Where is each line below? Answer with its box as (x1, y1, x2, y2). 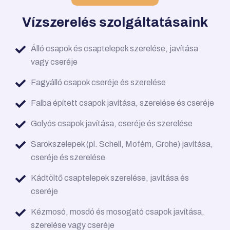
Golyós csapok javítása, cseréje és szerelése (31, 119, 193, 128)
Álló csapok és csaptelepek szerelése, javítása (31, 44, 198, 53)
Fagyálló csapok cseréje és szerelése (31, 78, 166, 87)
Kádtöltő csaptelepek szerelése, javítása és (31, 174, 189, 183)
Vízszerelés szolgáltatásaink (22, 15, 208, 30)
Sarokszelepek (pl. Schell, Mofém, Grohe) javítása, (31, 140, 213, 149)
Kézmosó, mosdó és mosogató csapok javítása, (31, 207, 204, 217)
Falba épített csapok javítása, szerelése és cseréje (31, 99, 214, 108)
